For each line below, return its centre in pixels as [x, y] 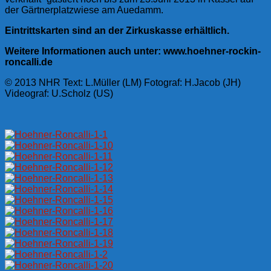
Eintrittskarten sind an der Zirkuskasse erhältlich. [117, 30]
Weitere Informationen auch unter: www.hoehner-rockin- [133, 51]
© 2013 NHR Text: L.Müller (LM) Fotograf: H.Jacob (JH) [123, 82]
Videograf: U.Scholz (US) [59, 93]
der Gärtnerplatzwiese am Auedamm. [84, 10]
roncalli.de [29, 62]
